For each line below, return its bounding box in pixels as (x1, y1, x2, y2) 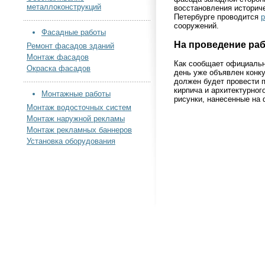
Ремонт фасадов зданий (27, 41, 114, 50)
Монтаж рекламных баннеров (27, 125, 132, 134)
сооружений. (174, 21, 219, 31)
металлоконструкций (27, 2, 101, 11)
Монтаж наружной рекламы (27, 114, 125, 123)
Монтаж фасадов (27, 53, 89, 62)
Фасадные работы (41, 28, 106, 37)
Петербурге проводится (174, 12, 261, 22)
